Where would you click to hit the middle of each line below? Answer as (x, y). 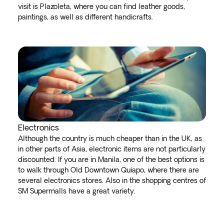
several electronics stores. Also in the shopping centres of (112, 180)
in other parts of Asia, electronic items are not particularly (112, 149)
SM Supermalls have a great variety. (79, 191)
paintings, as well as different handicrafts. (87, 17)
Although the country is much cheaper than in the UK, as (110, 138)
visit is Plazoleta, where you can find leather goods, (101, 6)
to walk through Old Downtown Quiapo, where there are (108, 170)
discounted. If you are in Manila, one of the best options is (111, 159)
